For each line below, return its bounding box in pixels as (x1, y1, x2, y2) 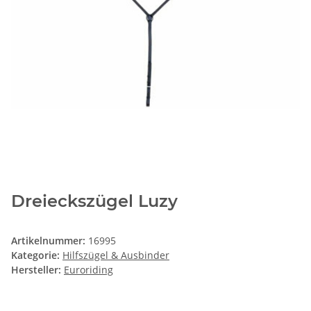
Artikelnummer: (11, 234, 88, 248)
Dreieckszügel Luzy (11, 191, 178, 212)
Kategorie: (11, 249, 62, 262)
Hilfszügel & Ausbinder (62, 249, 169, 262)
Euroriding (64, 263, 113, 277)
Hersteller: (11, 263, 61, 277)
